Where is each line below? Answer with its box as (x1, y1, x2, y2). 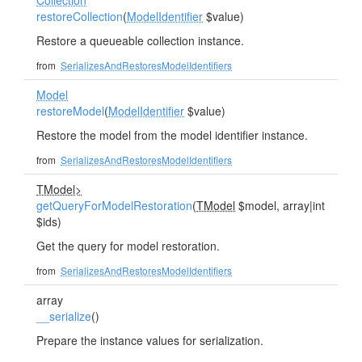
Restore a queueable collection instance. (36, 32, 244, 48)
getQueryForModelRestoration (36, 197, 192, 213)
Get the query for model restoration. (36, 238, 220, 254)
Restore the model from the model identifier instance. (36, 127, 308, 143)
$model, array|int (235, 197, 325, 213)
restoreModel (36, 103, 104, 119)
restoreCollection (36, 8, 123, 24)
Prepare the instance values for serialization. (36, 332, 263, 348)
